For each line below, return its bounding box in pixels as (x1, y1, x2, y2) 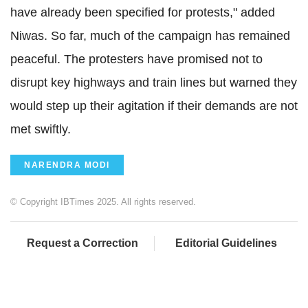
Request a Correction (26, 236, 138, 249)
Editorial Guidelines (175, 236, 277, 249)
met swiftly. (10, 122, 71, 136)
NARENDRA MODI (24, 159, 110, 170)
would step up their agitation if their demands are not (10, 98, 298, 113)
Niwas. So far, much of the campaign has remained (10, 28, 290, 43)
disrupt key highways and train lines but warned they (10, 75, 297, 89)
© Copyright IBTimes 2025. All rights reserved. (10, 196, 196, 207)
